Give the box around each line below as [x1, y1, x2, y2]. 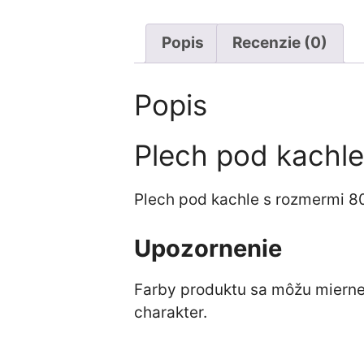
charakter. [133, 302, 207, 322]
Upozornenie [133, 233, 282, 262]
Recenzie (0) [232, 33, 327, 52]
